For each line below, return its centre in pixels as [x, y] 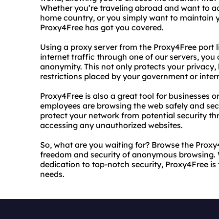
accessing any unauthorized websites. [111, 125]
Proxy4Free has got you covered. [102, 27]
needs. [52, 174]
